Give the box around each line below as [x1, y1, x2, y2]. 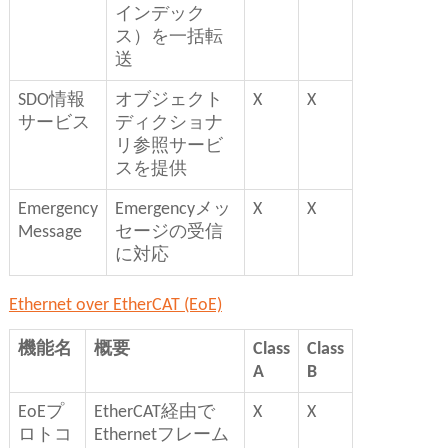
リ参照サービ [114, 137, 223, 157]
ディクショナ [114, 114, 223, 134]
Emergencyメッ [114, 200, 231, 220]
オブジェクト [114, 91, 223, 111]
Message [17, 223, 82, 243]
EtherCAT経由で [93, 403, 215, 423]
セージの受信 [114, 223, 223, 243]
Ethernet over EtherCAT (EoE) [8, 296, 222, 316]
